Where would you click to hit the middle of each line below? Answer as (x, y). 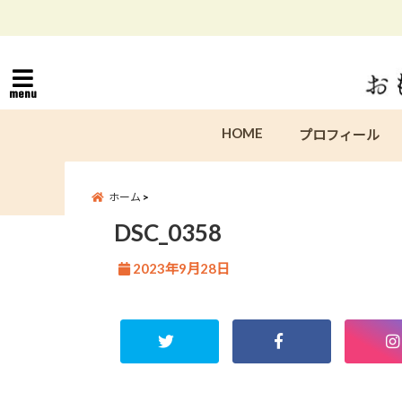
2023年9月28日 (181, 268)
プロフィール (339, 135)
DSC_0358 (168, 232)
